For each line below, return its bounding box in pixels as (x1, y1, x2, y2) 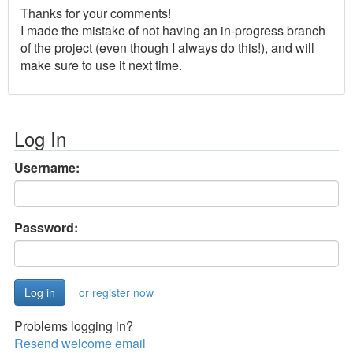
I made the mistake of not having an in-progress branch (20, 20, 325, 39)
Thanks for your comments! (20, 3, 171, 22)
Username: (14, 158, 80, 176)
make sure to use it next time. (20, 55, 182, 74)
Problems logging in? (14, 316, 133, 335)
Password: (14, 217, 78, 236)
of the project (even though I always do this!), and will (20, 38, 314, 57)
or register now (79, 284, 154, 300)
